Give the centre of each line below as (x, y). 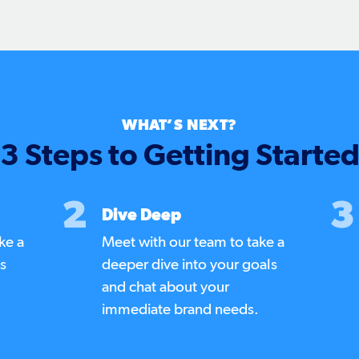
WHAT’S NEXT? (179, 126)
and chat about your (166, 288)
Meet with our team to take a (194, 243)
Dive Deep (142, 216)
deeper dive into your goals (190, 265)
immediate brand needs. (181, 310)
